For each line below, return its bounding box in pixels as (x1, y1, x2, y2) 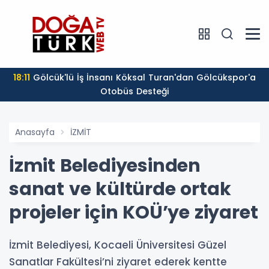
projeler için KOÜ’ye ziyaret (9, 200, 258, 226)
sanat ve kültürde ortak (9, 177, 231, 202)
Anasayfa (15, 126, 55, 139)
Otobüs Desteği (100, 85, 169, 98)
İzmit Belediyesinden (9, 153, 201, 179)
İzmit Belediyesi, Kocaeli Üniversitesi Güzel (9, 238, 226, 253)
